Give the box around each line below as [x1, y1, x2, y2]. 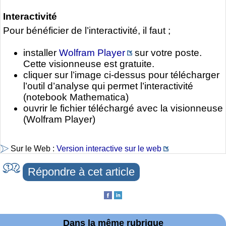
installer [23, 47, 59, 59]
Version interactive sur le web [56, 144, 161, 153]
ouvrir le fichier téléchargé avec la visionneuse [23, 103, 223, 114]
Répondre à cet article [28, 165, 135, 178]
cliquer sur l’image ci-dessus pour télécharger [23, 70, 219, 81]
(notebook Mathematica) [23, 92, 129, 103]
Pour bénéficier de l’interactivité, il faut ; [3, 25, 171, 36]
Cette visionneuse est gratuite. [23, 59, 154, 70]
